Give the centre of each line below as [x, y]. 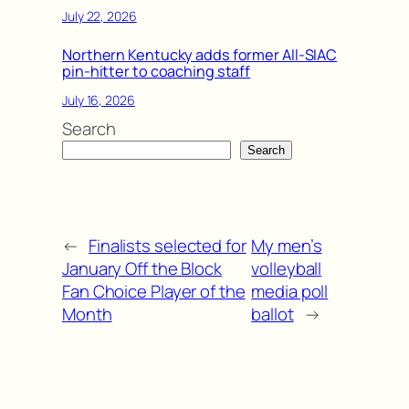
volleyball [287, 268]
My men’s [287, 245]
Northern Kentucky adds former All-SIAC [200, 54]
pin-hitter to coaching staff [157, 71]
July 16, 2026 [99, 100]
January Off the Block [142, 268]
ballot [273, 314]
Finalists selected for [167, 245]
